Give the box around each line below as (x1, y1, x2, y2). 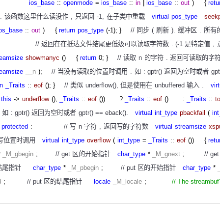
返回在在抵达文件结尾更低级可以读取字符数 (41, 40, 169, 48)
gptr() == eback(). (79, 109, 128, 117)
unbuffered (155, 82, 187, 89)
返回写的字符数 (104, 123, 148, 131)
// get (55, 150, 72, 158)
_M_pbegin (68, 164, 99, 172)
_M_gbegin (2, 150, 33, 158)
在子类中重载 (107, 13, 145, 21)
